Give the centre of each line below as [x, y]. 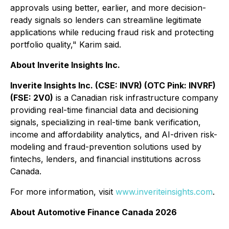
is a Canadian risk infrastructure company [136, 98]
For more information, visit [63, 192]
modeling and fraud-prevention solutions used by [106, 147]
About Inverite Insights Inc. [65, 65]
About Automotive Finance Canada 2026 [94, 212]
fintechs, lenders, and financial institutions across [106, 159]
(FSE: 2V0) [32, 98]
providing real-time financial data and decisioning [104, 110]
